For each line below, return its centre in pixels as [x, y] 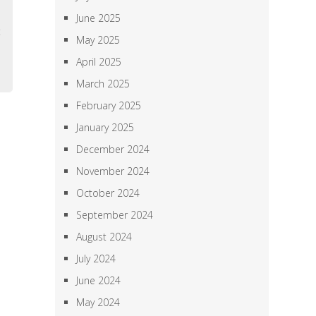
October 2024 [108, 193]
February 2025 [109, 105]
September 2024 [115, 215]
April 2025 [99, 62]
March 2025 [103, 84]
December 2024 [113, 149]
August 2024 [104, 237]
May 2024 [98, 302]
